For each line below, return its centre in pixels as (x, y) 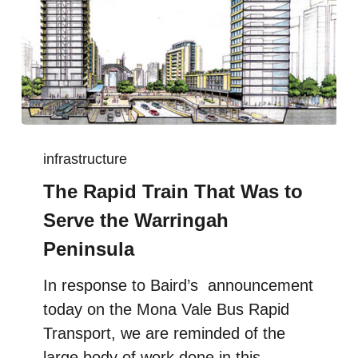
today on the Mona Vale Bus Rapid (167, 310)
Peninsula (89, 249)
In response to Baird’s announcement (179, 286)
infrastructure (86, 159)
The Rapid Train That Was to (173, 192)
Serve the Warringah (136, 221)
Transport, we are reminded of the (165, 334)
